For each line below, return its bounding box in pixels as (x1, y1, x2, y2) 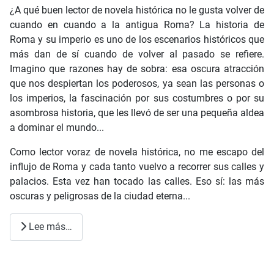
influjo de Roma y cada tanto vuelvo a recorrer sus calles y (10, 160, 264, 172)
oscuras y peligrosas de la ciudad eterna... (10, 190, 190, 202)
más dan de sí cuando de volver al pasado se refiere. (10, 48, 264, 60)
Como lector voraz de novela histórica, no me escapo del (10, 146, 264, 158)
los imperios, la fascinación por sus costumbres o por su (10, 92, 264, 104)
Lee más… (26, 221, 72, 233)
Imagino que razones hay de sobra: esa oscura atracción (10, 62, 264, 75)
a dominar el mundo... (10, 121, 104, 133)
